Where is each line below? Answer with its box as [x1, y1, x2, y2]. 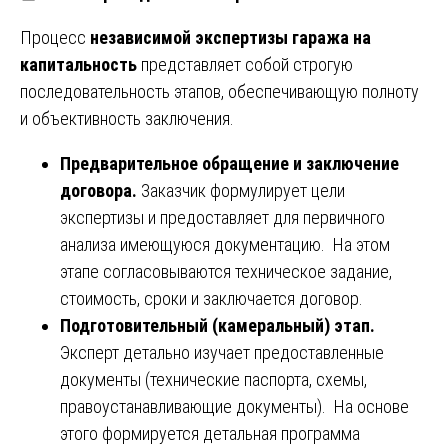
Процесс [20, 26, 90, 48]
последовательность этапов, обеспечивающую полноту [20, 80, 419, 102]
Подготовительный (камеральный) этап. [60, 314, 375, 336]
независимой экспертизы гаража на [90, 26, 371, 48]
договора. [60, 179, 141, 201]
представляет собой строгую [137, 53, 353, 75]
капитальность [20, 53, 137, 75]
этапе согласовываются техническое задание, [60, 260, 392, 282]
